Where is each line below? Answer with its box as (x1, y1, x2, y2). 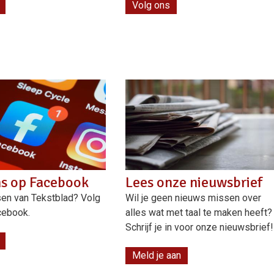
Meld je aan (132, 249, 182, 261)
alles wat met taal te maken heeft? (125, 206, 273, 218)
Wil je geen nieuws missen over (125, 191, 262, 204)
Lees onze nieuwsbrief (125, 172, 263, 191)
